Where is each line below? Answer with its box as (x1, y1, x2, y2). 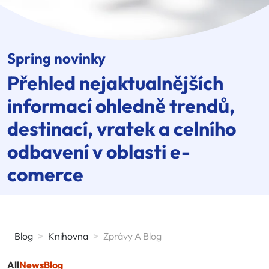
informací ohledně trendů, (7, 93, 235, 118)
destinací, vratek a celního (7, 116, 236, 141)
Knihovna (48, 229, 88, 242)
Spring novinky (7, 49, 106, 67)
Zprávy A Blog (103, 229, 162, 242)
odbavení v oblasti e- (7, 139, 190, 163)
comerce (7, 162, 83, 186)
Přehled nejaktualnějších (7, 70, 223, 95)
